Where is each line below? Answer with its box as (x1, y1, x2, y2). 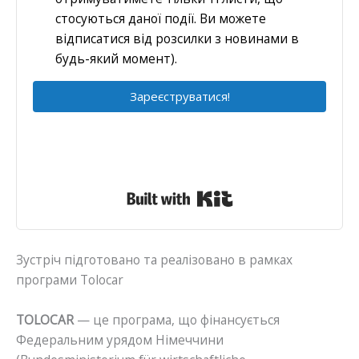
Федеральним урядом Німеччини (16, 330, 224, 349)
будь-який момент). (55, 50, 177, 68)
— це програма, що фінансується (74, 310, 280, 329)
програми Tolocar (16, 270, 123, 288)
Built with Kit (232, 185, 308, 204)
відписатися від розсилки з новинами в (55, 30, 299, 48)
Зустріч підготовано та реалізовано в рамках (16, 250, 292, 268)
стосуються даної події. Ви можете (55, 10, 266, 28)
